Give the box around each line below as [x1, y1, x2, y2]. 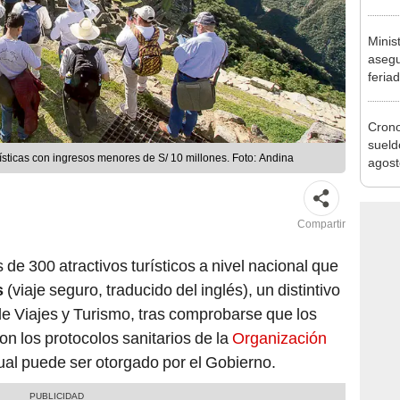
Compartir [297, 218, 346, 231]
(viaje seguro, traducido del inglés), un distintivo [4, 280, 340, 300]
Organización [232, 329, 327, 348]
